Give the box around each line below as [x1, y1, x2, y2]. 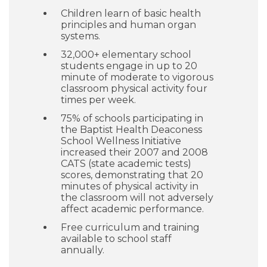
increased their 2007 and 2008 [61, 147, 208, 158]
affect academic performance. [61, 203, 204, 215]
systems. [61, 30, 100, 42]
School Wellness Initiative [61, 135, 181, 147]
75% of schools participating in [61, 113, 203, 124]
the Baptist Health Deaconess [61, 124, 202, 135]
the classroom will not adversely [61, 192, 213, 203]
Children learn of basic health [61, 8, 201, 19]
